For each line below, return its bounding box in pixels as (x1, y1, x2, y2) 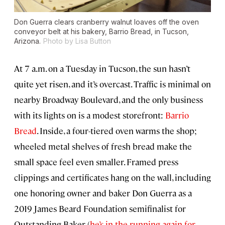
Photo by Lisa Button (43, 37, 111, 46)
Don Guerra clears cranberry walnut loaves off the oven (14, 18, 199, 27)
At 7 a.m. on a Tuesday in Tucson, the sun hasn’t (14, 63, 190, 74)
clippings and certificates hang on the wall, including (14, 172, 211, 183)
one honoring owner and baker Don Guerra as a (14, 187, 192, 199)
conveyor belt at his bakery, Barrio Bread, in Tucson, (14, 27, 189, 36)
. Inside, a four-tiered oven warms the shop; (37, 125, 197, 137)
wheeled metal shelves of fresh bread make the (14, 141, 192, 152)
